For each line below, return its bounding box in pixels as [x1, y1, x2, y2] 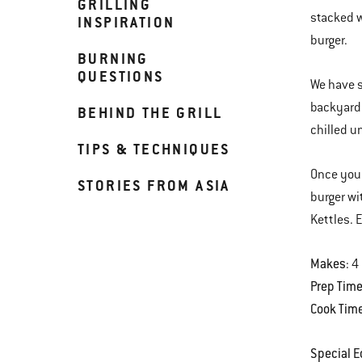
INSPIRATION [78, 13, 175, 32]
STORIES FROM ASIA [78, 176, 230, 195]
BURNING [78, 49, 149, 68]
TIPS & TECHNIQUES [78, 140, 230, 158]
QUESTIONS [78, 67, 164, 86]
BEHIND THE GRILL [78, 103, 223, 122]
